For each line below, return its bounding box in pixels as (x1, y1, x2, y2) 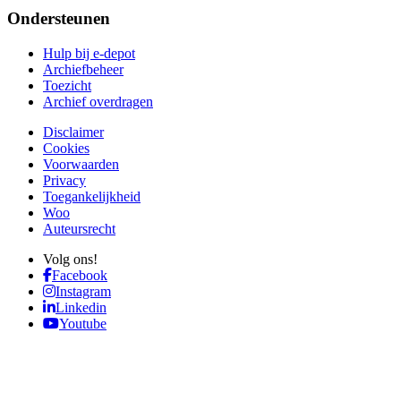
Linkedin (55, 300, 107, 316)
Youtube (59, 316, 107, 332)
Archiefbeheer (43, 62, 124, 78)
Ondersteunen (7, 9, 110, 29)
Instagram (55, 284, 111, 300)
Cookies (43, 141, 90, 157)
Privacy (43, 173, 86, 189)
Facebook (52, 268, 107, 284)
